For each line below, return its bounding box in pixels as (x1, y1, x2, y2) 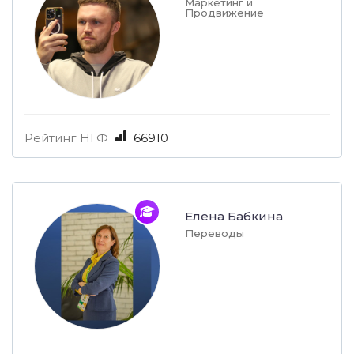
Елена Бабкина (185, 209, 283, 224)
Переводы (185, 227, 244, 240)
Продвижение (185, 6, 264, 20)
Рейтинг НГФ (24, 130, 108, 146)
